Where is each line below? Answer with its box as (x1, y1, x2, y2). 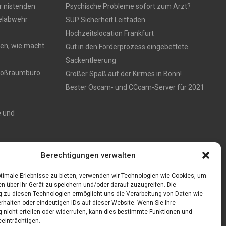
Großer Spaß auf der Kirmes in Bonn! (65, 69, 182, 78)
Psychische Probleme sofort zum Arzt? (65, 2, 191, 10)
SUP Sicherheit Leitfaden (65, 15, 145, 24)
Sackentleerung (65, 55, 116, 64)
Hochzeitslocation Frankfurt (65, 29, 154, 37)
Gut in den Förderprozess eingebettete (65, 42, 188, 51)
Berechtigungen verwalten (40, 151, 136, 160)
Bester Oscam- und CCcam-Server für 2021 (65, 83, 204, 91)
